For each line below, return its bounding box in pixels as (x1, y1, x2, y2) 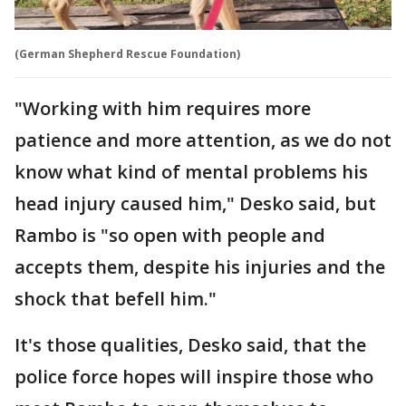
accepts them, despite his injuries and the (14, 254, 385, 279)
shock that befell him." (14, 285, 217, 311)
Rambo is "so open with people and (14, 222, 325, 247)
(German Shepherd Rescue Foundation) (14, 45, 240, 62)
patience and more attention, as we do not (14, 127, 391, 152)
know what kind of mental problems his (14, 159, 368, 184)
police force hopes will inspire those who (14, 363, 373, 389)
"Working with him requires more (14, 95, 311, 121)
